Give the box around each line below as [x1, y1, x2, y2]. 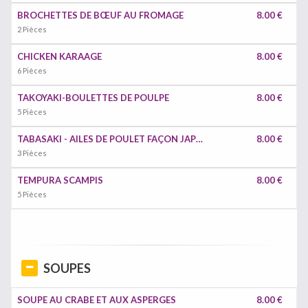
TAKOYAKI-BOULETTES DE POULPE [17, 92, 169, 103]
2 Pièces [17, 25, 47, 34]
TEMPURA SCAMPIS [17, 175, 103, 186]
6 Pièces [17, 66, 47, 75]
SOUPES [43, 261, 91, 276]
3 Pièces [17, 148, 47, 157]
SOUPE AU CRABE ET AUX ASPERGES [17, 294, 176, 305]
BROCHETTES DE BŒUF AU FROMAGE [17, 10, 184, 21]
